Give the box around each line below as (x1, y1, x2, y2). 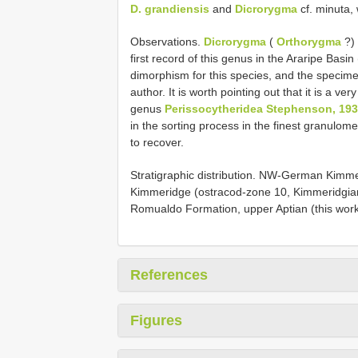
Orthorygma (276, 34, 341, 48)
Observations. (130, 34, 204, 48)
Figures (130, 312, 182, 328)
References (130, 266, 208, 283)
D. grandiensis (130, 2, 209, 15)
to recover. (130, 135, 184, 149)
